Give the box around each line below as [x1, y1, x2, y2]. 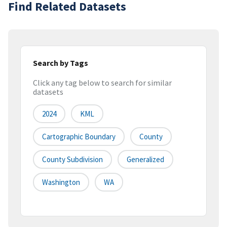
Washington [42, 177, 80, 187]
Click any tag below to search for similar [33, 78, 172, 88]
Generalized [127, 155, 164, 165]
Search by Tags [33, 57, 88, 68]
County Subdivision [42, 155, 103, 165]
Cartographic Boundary [42, 132, 116, 142]
